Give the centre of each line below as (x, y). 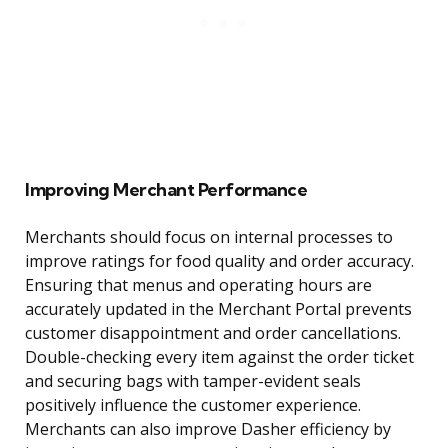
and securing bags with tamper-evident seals (193, 381)
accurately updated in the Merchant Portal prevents (218, 309)
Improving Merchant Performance (166, 190)
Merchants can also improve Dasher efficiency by (208, 429)
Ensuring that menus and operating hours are (198, 285)
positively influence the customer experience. (193, 405)
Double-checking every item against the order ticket (219, 357)
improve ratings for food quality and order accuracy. (219, 261)
